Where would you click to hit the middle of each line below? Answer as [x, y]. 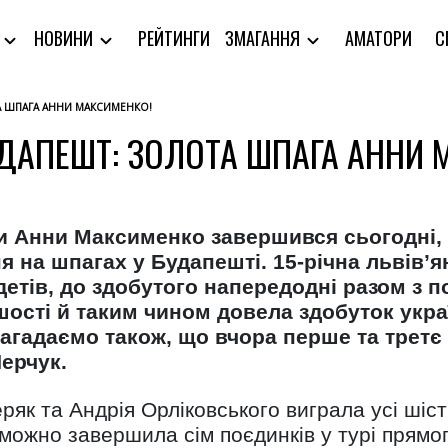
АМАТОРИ [379, 37]
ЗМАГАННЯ [265, 38]
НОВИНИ [66, 38]
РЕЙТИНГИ [174, 37]
